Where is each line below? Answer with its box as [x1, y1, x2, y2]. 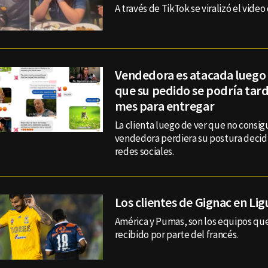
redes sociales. [114, 145, 174, 159]
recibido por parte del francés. [114, 228, 239, 242]
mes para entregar [114, 98, 215, 115]
